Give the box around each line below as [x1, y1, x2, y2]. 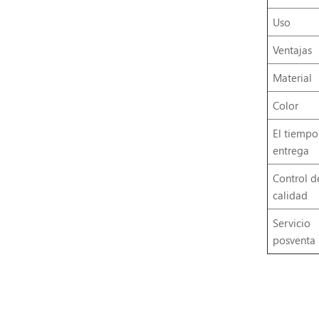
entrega [272, 142, 309, 157]
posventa [272, 232, 315, 247]
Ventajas [272, 42, 312, 57]
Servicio [272, 215, 310, 230]
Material [272, 70, 312, 85]
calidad [272, 187, 308, 202]
